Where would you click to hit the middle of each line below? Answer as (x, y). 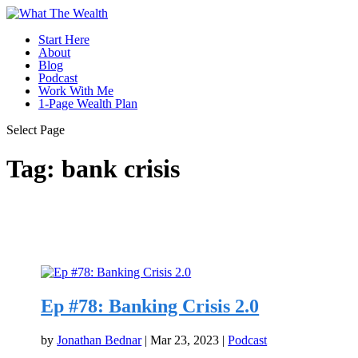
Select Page (36, 130)
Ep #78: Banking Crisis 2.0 (150, 306)
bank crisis (121, 169)
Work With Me (76, 91)
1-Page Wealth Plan (88, 103)
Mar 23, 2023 (185, 340)
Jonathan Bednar (99, 340)
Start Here (64, 40)
